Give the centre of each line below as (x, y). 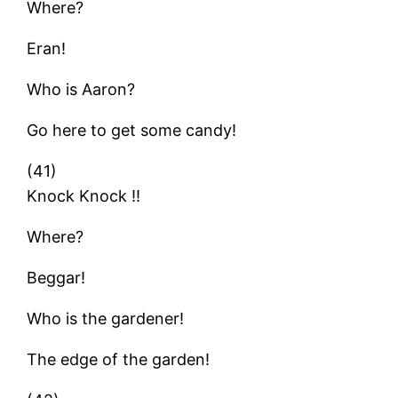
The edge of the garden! (119, 359)
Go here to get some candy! (132, 130)
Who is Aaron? (81, 89)
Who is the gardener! (106, 318)
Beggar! (56, 277)
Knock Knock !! (84, 195)
